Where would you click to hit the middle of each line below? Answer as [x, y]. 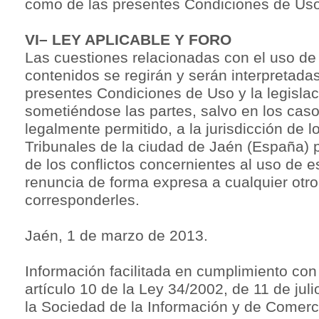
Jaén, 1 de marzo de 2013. [116, 235]
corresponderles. [82, 200]
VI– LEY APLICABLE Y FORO [128, 40]
